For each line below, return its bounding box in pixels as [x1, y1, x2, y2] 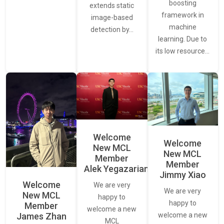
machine [168, 23, 196, 31]
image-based [90, 13, 133, 22]
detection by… [90, 25, 133, 34]
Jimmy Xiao [159, 169, 206, 180]
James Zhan [16, 210, 66, 221]
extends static [89, 1, 134, 10]
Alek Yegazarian [84, 163, 149, 174]
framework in [161, 11, 204, 19]
